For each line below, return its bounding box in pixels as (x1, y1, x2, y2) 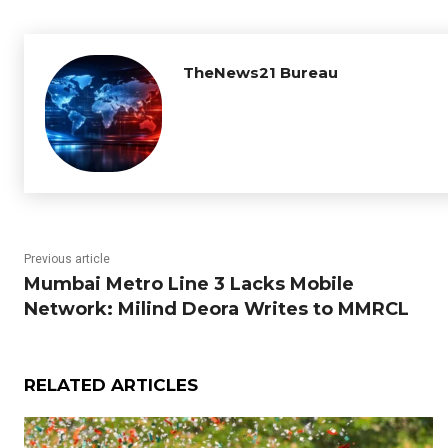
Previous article (24, 252, 110, 266)
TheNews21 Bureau (183, 63, 338, 82)
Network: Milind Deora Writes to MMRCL (24, 298, 409, 320)
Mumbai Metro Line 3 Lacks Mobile (24, 273, 354, 295)
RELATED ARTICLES (24, 375, 198, 395)
